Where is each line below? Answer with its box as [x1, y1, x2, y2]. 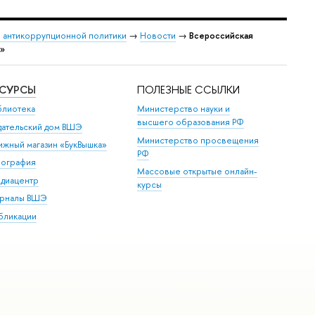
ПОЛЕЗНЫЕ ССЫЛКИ [137, 82, 240, 97]
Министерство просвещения [137, 134, 259, 146]
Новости [140, 30, 176, 42]
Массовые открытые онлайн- [137, 165, 258, 178]
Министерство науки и [137, 103, 231, 115]
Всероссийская [189, 30, 253, 42]
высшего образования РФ [137, 116, 245, 129]
